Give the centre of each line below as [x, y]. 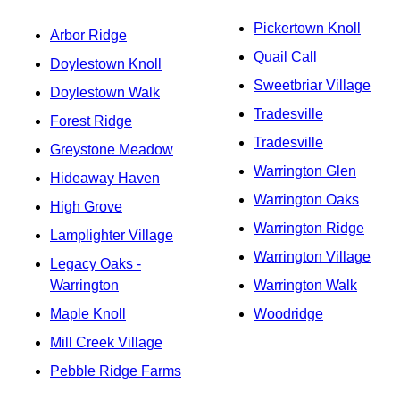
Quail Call [285, 57]
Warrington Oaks [306, 200]
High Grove [86, 207]
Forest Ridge [91, 121]
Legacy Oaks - [96, 264]
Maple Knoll [88, 314]
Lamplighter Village [112, 235]
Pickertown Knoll [307, 28]
